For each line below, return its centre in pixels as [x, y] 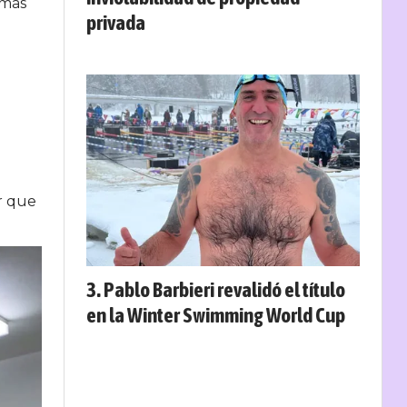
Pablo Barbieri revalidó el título [224, 289]
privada [116, 22]
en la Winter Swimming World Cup [216, 314]
